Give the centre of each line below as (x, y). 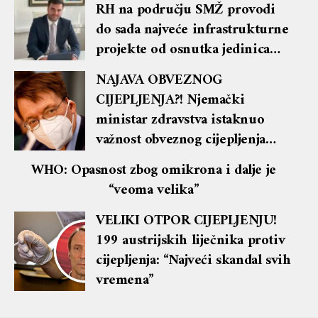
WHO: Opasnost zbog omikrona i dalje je (154, 171)
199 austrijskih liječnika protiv (191, 241)
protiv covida (136, 160)
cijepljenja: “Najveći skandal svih (193, 261)
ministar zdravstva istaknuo (180, 121)
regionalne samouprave (167, 70)
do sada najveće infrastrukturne (192, 31)
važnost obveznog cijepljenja (181, 141)
